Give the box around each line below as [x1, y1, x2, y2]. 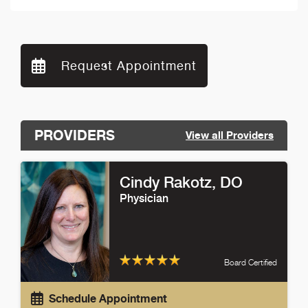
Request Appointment [57, 58, 197, 74]
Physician [120, 191, 169, 205]
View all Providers [186, 129, 274, 142]
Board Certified [223, 256, 277, 267]
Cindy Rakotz [120, 173, 212, 191]
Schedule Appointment [49, 291, 167, 305]
